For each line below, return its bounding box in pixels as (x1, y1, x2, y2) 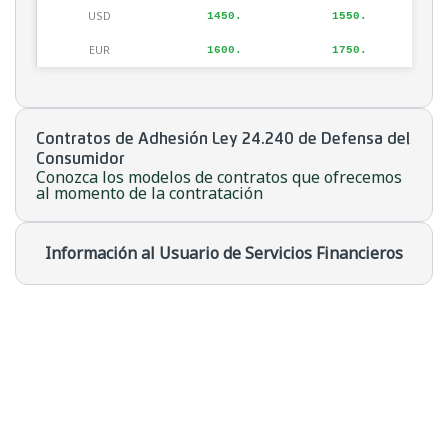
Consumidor (36, 151, 125, 168)
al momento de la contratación (36, 182, 263, 205)
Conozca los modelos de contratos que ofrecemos (36, 166, 402, 189)
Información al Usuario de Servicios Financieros (45, 242, 403, 265)
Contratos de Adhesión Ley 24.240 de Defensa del (36, 131, 410, 148)
